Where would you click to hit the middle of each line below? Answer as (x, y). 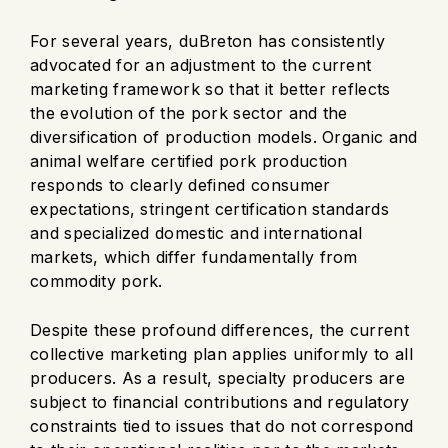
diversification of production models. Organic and (224, 136)
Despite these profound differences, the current (220, 329)
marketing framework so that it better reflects (210, 88)
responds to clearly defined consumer (180, 184)
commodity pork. (96, 280)
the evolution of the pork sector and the (189, 112)
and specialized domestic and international (196, 232)
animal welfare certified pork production (189, 160)
